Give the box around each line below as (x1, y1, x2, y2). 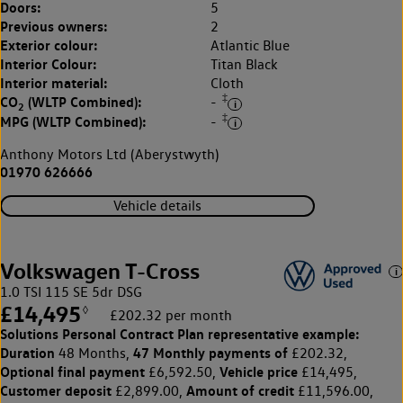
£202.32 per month (110, 306, 232, 324)
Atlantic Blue (210, 37, 290, 55)
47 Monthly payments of (133, 343, 288, 362)
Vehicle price (219, 362, 298, 381)
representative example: (204, 324, 360, 343)
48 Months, (55, 344, 133, 362)
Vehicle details (113, 197, 201, 215)
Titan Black (210, 56, 278, 74)
